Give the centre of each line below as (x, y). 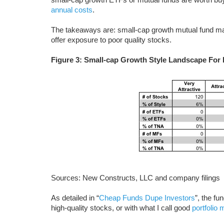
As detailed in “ (75, 198)
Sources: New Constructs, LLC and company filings (135, 178)
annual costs (72, 10)
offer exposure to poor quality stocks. (111, 40)
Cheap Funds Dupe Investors (147, 198)
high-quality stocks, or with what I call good (121, 208)
